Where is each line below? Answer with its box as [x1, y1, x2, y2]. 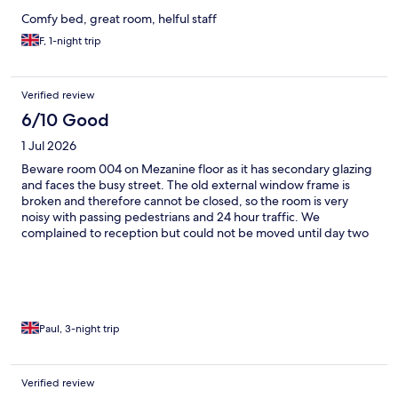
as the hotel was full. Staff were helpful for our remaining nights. [21, 240, 374, 257]
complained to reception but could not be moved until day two [21, 224, 369, 241]
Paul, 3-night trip [39, 321, 120, 336]
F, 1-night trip [39, 33, 101, 48]
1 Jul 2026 [21, 137, 76, 154]
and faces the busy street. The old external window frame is [21, 176, 350, 193]
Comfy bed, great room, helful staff [21, 10, 217, 27]
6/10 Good [21, 108, 109, 131]
